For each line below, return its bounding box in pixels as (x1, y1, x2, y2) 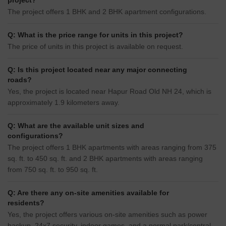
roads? (8, 76, 32, 84)
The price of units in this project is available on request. (8, 42, 183, 51)
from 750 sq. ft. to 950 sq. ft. (8, 165, 98, 174)
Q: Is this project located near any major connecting (8, 66, 187, 74)
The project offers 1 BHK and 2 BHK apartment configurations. (8, 8, 206, 16)
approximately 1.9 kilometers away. (8, 98, 120, 107)
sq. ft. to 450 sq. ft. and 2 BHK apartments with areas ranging (8, 154, 203, 163)
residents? (8, 199, 44, 207)
